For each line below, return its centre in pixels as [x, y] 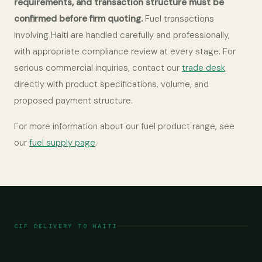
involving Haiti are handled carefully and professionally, [122, 35]
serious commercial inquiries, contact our [98, 68]
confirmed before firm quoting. [78, 19]
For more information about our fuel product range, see [124, 126]
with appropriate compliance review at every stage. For [125, 51]
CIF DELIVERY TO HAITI [66, 226]
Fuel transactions [178, 19]
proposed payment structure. [73, 101]
